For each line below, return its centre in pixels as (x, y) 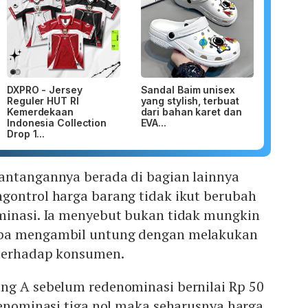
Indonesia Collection (57, 123)
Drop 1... (26, 134)
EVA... (153, 123)
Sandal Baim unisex (188, 90)
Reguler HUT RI (43, 101)
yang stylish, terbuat (190, 101)
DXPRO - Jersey (45, 90)
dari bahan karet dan (191, 112)
